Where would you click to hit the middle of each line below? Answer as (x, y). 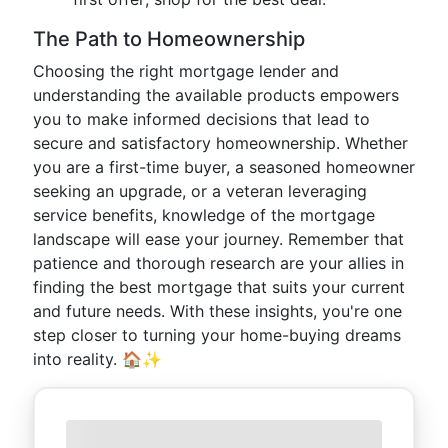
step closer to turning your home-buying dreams (217, 335)
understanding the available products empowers (216, 95)
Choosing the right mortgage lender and (186, 71)
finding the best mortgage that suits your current (219, 287)
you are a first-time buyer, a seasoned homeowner (224, 167)
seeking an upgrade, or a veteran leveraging (200, 191)
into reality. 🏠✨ (97, 359)
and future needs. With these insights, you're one (217, 311)
